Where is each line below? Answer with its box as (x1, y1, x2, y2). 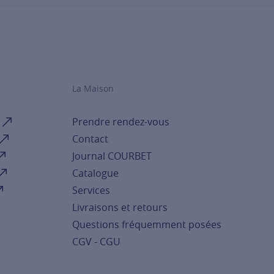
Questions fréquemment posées (72, 218, 221, 231)
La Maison (72, 83, 114, 94)
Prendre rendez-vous (72, 115, 169, 128)
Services (72, 183, 110, 197)
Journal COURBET (72, 149, 152, 163)
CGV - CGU (72, 235, 120, 248)
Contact (72, 132, 108, 146)
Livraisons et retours (72, 201, 168, 214)
